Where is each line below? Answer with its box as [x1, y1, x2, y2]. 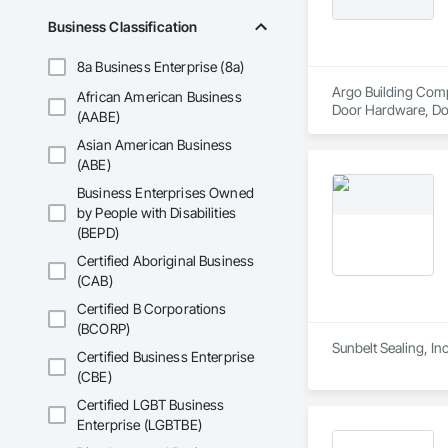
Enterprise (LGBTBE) [77, 416, 202, 434]
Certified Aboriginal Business [77, 252, 255, 270]
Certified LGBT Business [77, 396, 225, 414]
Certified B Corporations [77, 300, 227, 318]
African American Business [77, 88, 242, 106]
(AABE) [77, 108, 120, 126]
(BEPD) [77, 224, 119, 242]
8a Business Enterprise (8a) [77, 58, 245, 76]
